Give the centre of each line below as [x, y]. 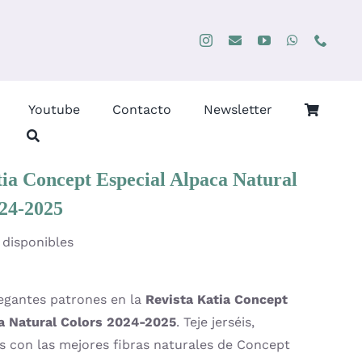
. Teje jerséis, [215, 322]
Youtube [55, 109]
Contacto [142, 109]
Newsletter [238, 109]
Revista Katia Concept [217, 299]
